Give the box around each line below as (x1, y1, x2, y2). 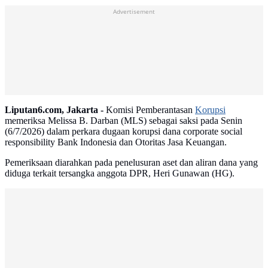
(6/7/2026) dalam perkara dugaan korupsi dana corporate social (5, 126, 242, 137)
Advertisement (113, 7, 155, 16)
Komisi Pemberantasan (103, 105, 195, 115)
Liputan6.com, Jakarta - (5, 105, 103, 115)
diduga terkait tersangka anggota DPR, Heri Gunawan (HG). (5, 168, 234, 179)
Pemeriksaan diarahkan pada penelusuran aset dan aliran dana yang (5, 157, 258, 168)
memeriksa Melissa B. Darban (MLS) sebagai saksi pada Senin (5, 115, 242, 126)
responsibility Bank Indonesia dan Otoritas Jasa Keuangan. (5, 137, 227, 148)
